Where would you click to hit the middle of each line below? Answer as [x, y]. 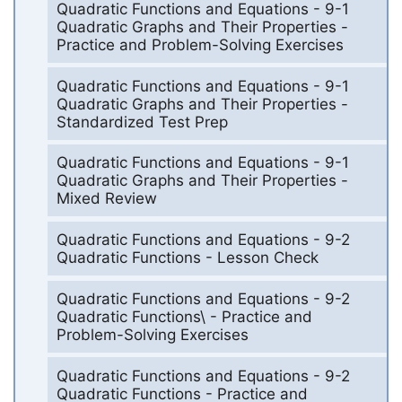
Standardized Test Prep [142, 122]
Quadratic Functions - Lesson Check [187, 258]
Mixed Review [106, 199]
